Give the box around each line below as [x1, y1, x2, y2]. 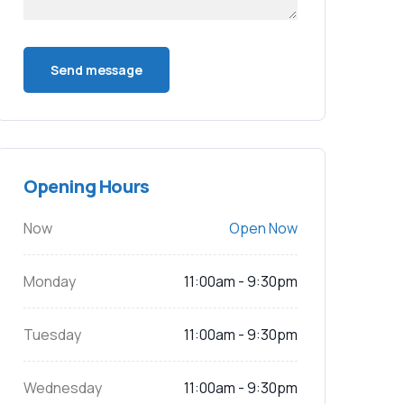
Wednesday [23, 378, 102, 398]
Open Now [229, 218, 298, 238]
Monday [23, 271, 76, 291]
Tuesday [23, 325, 81, 344]
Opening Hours [23, 174, 150, 198]
